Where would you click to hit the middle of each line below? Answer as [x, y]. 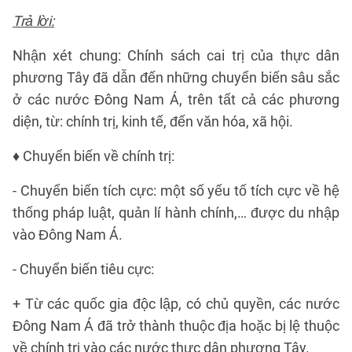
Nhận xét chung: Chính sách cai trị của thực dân [176, 55]
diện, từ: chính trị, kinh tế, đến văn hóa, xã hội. [153, 121]
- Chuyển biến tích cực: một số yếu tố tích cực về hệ [176, 191]
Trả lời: [33, 21]
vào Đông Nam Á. [68, 235]
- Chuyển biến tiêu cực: [83, 269]
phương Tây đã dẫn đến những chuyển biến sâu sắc [176, 77]
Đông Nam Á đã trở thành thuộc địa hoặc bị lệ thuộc [176, 326]
